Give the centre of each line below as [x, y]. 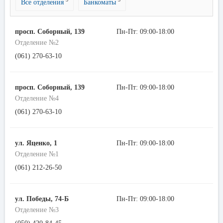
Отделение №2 [37, 42]
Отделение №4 [37, 98]
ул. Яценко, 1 [36, 143]
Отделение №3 [37, 210]
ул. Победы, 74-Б [42, 199]
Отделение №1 [37, 154]
